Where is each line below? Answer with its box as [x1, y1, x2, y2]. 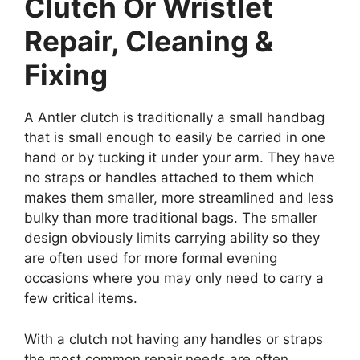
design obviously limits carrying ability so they [24, 230, 320, 246]
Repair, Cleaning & [24, 24, 274, 58]
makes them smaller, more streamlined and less [24, 190, 333, 206]
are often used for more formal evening [24, 250, 277, 266]
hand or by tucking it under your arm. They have [24, 149, 335, 166]
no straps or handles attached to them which [24, 170, 314, 186]
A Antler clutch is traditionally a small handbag [24, 109, 325, 125]
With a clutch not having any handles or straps [24, 330, 323, 347]
